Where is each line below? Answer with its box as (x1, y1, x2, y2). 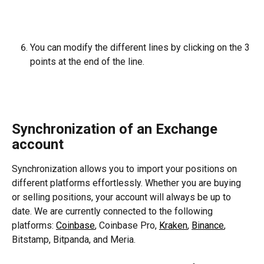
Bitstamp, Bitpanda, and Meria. (12, 233, 136, 245)
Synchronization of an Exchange (12, 120, 221, 137)
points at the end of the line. (30, 56, 144, 68)
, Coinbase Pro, (95, 219, 159, 231)
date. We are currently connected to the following (12, 205, 215, 217)
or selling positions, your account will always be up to (12, 191, 233, 203)
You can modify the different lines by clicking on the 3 (30, 42, 252, 54)
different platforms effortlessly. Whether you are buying (12, 177, 243, 189)
